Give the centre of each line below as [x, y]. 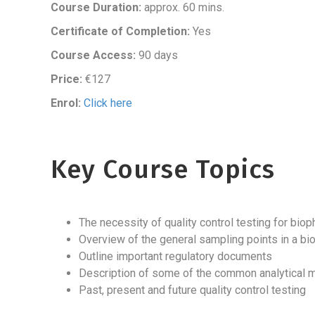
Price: [66, 79]
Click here [108, 103]
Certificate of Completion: [120, 31]
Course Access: [93, 55]
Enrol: [66, 103]
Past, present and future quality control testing [195, 290]
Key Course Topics [163, 169]
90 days [157, 55]
